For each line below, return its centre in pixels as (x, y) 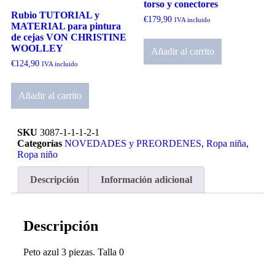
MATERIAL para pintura (66, 26)
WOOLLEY (37, 48)
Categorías (40, 144)
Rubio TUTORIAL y (55, 15)
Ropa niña (226, 144)
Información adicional (146, 180)
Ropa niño (37, 155)
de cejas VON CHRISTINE (69, 37)
